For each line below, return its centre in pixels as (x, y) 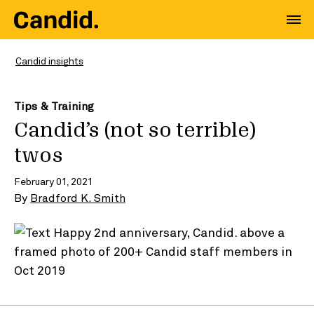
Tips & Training (54, 106)
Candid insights (49, 61)
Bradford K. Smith (78, 198)
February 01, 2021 (54, 181)
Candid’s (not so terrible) (135, 130)
